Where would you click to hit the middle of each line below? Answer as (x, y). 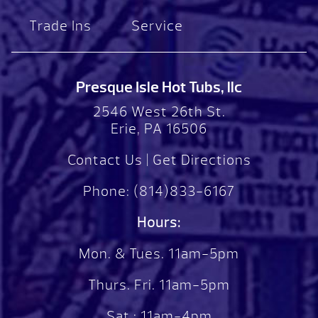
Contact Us (105, 160)
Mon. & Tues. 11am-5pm (159, 253)
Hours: (159, 222)
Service (158, 26)
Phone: (106, 191)
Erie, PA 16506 (159, 128)
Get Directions (202, 160)
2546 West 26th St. (159, 111)
